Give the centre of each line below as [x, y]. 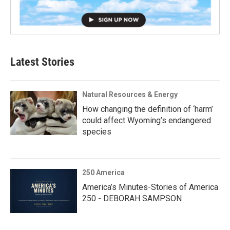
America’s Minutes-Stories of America [150, 187]
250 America [103, 173]
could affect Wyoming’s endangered [147, 121]
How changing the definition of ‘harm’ [148, 109]
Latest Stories [42, 62]
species [97, 132]
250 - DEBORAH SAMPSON [132, 199]
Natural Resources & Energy [130, 95]
